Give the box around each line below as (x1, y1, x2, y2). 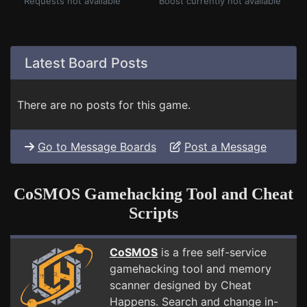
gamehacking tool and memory (110, 262, 271, 275)
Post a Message (184, 140, 267, 153)
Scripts (129, 204, 178, 222)
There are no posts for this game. (17, 98, 191, 112)
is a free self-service (158, 245, 267, 259)
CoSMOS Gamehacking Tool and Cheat (14, 185, 293, 203)
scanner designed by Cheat (110, 278, 251, 292)
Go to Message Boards (38, 140, 156, 153)
